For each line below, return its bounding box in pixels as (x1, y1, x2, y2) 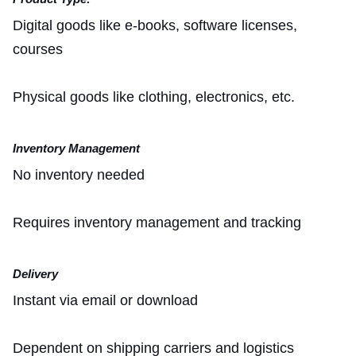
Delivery (13, 266, 58, 281)
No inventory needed (13, 166, 145, 183)
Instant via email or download (13, 292, 198, 308)
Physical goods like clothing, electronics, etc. (13, 88, 295, 105)
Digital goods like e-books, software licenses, (13, 17, 297, 33)
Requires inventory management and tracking (13, 214, 301, 230)
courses (13, 41, 63, 57)
